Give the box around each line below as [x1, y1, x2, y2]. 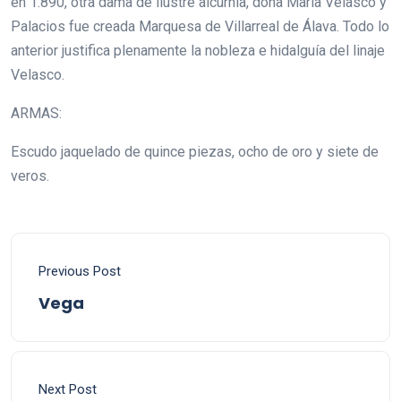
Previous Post [38, 263, 121, 279]
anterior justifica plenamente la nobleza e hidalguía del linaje [11, 42, 385, 59]
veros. [11, 167, 49, 184]
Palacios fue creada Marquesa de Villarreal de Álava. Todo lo [11, 18, 389, 35]
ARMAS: [11, 105, 62, 122]
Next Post [38, 381, 97, 397]
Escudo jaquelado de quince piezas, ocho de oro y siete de [11, 143, 379, 160]
